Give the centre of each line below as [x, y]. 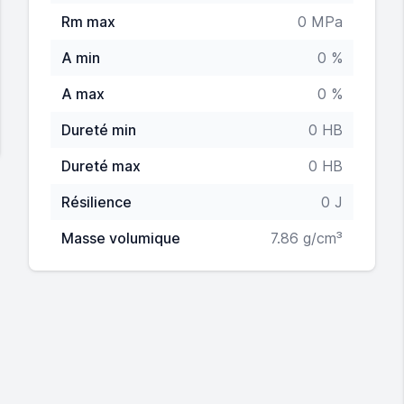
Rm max [88, 22]
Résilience [96, 202]
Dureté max [101, 166]
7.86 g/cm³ [307, 238]
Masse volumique [121, 238]
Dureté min [99, 130]
